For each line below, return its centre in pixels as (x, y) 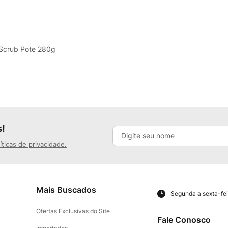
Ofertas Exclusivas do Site (73, 211)
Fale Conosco (184, 220)
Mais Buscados (66, 190)
